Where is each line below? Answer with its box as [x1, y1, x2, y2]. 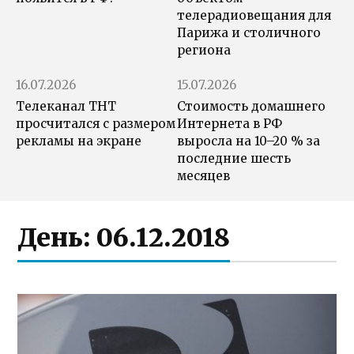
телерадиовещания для [177, 8, 331, 24]
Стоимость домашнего [177, 99, 326, 115]
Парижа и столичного [177, 25, 321, 41]
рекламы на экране [16, 134, 141, 149]
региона [177, 43, 231, 58]
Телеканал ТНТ [16, 99, 116, 115]
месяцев [177, 168, 230, 184]
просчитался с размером [16, 116, 175, 132]
